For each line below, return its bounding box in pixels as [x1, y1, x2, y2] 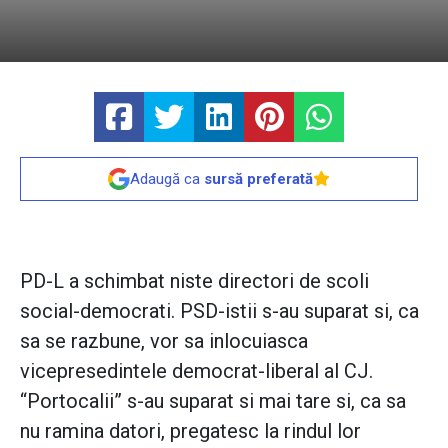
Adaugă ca [130, 169, 204, 188]
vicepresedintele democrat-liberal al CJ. [20, 358, 373, 383]
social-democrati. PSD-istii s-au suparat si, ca [20, 298, 419, 323]
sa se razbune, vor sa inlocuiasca [20, 328, 308, 353]
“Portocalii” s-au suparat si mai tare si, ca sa [20, 388, 406, 413]
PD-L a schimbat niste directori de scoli [20, 268, 369, 293]
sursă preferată [204, 169, 313, 188]
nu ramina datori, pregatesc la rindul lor [20, 418, 361, 443]
